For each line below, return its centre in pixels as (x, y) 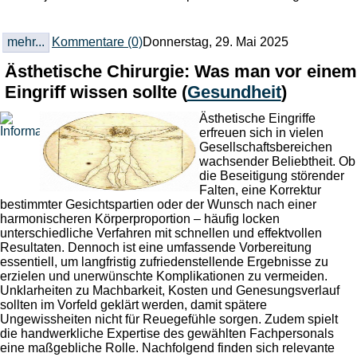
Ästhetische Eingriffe (257, 119)
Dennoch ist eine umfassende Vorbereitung (190, 248)
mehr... (25, 42)
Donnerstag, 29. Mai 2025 (215, 42)
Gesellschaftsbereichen (266, 147)
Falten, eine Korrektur (260, 190)
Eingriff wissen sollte (93, 92)
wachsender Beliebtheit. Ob (277, 162)
